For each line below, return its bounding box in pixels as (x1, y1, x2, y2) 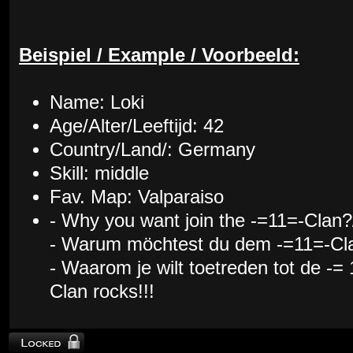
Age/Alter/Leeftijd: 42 (50, 116, 224, 137)
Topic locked (9, 335, 57, 345)
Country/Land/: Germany (50, 139, 255, 161)
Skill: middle (50, 163, 149, 184)
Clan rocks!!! (50, 281, 154, 303)
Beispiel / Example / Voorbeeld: (19, 45, 299, 66)
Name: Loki (50, 92, 144, 113)
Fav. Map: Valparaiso (50, 187, 224, 208)
